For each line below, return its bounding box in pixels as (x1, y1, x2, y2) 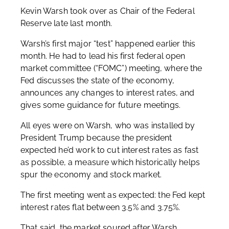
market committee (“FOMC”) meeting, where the (20, 63, 202, 73)
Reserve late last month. (20, 18, 112, 28)
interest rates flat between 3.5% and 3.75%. (20, 202, 182, 212)
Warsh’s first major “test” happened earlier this (20, 39, 196, 49)
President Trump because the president (20, 133, 172, 143)
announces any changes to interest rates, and (20, 88, 195, 98)
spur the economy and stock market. (20, 170, 168, 179)
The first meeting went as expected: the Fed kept (20, 190, 205, 200)
